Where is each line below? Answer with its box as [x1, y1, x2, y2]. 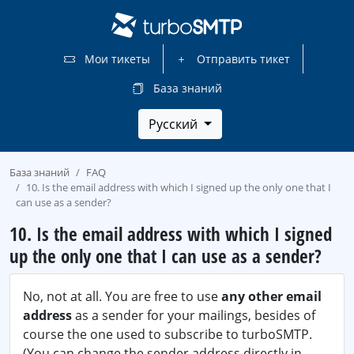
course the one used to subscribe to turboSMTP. [23, 326, 312, 343]
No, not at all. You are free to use [23, 288, 221, 305]
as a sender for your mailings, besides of [72, 307, 315, 324]
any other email [221, 288, 322, 305]
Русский [149, 115, 201, 133]
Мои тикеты [81, 51, 150, 66]
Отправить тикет [193, 51, 290, 66]
